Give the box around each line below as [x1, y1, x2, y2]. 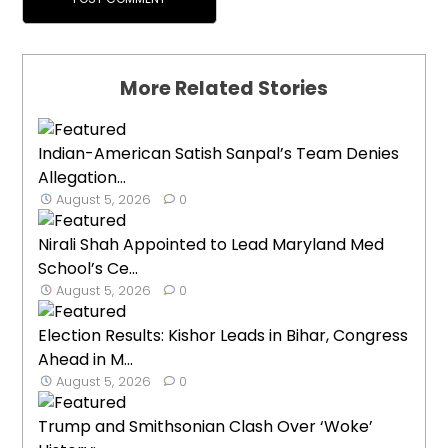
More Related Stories [120, 75, 328, 103]
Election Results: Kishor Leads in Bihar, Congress [38, 324, 409, 348]
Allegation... [38, 166, 127, 190]
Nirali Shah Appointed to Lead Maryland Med [38, 233, 385, 257]
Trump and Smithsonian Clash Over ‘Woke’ [38, 415, 374, 439]
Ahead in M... [38, 348, 134, 372]
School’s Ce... [38, 257, 139, 281]
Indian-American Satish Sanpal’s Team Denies [38, 142, 400, 166]
